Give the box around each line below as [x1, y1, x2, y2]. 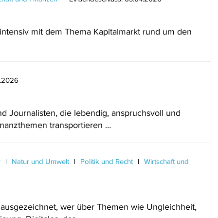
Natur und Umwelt [10, 157, 71, 165]
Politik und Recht [78, 157, 135, 165]
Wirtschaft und [142, 157, 189, 165]
